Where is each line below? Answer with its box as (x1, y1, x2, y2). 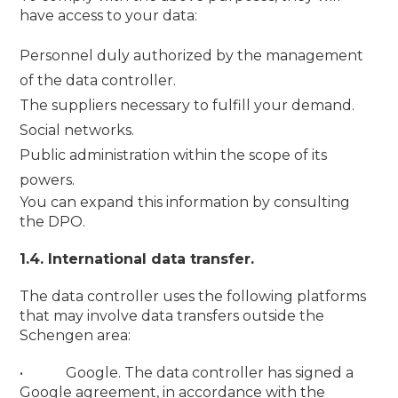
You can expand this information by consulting (20, 194, 351, 211)
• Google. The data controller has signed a (20, 364, 354, 381)
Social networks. (20, 122, 135, 139)
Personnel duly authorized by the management (20, 47, 364, 64)
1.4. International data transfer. (20, 251, 255, 267)
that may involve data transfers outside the (20, 307, 325, 324)
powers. (20, 171, 76, 188)
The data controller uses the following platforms (20, 288, 367, 305)
